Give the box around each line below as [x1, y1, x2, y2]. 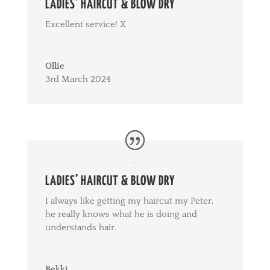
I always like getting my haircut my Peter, [45, 195, 213, 206]
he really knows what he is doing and [45, 209, 197, 219]
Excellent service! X [45, 19, 126, 30]
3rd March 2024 [45, 74, 111, 85]
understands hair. [45, 222, 116, 233]
